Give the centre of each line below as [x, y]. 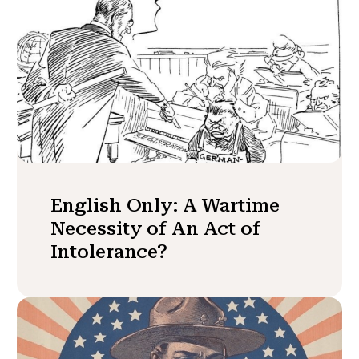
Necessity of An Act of [155, 229]
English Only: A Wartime [165, 206]
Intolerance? [109, 252]
